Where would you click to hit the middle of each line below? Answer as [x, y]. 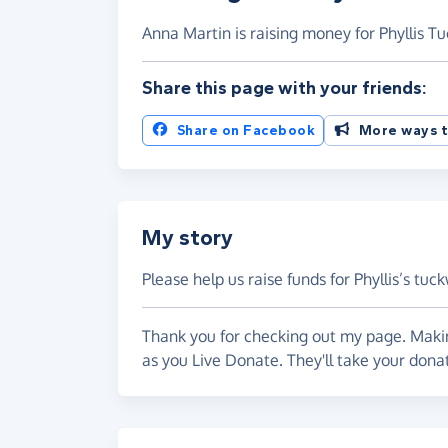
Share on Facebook [245, 130]
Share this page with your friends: [284, 87]
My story [187, 237]
